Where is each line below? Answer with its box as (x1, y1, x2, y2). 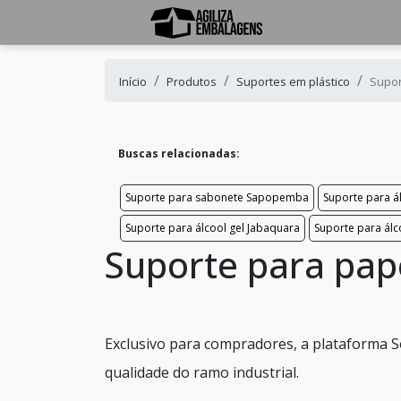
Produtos (166, 73, 217, 90)
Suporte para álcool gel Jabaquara (125, 220, 300, 235)
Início (119, 73, 147, 90)
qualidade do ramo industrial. (105, 363, 299, 382)
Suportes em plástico (236, 73, 350, 90)
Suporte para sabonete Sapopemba (125, 190, 309, 205)
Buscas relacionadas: (118, 146, 240, 161)
